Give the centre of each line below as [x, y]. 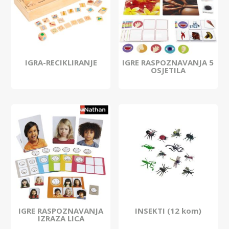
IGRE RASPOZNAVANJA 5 [168, 62]
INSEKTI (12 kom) [168, 210]
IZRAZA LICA [61, 218]
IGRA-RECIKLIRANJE [61, 62]
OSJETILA [168, 70]
